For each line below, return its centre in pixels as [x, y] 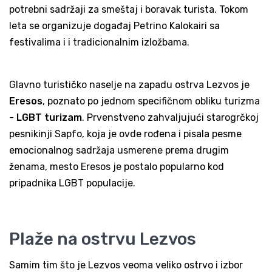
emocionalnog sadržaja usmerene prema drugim [119, 151]
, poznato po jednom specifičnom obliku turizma [151, 101]
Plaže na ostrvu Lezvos [103, 239]
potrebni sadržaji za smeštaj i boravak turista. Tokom [129, 10]
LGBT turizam [49, 118]
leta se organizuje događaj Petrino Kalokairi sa [114, 26]
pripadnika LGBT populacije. [73, 183]
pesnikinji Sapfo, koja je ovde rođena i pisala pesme [125, 134]
